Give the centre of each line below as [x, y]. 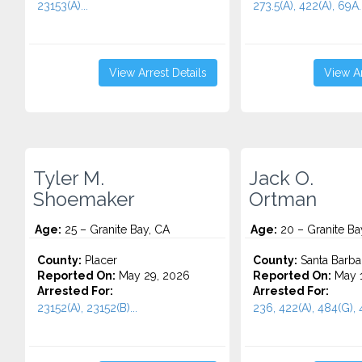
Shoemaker [84, 200]
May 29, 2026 [153, 276]
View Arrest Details [158, 73]
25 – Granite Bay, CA [116, 229]
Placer [99, 260]
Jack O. [281, 179]
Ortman [282, 200]
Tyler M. [69, 179]
